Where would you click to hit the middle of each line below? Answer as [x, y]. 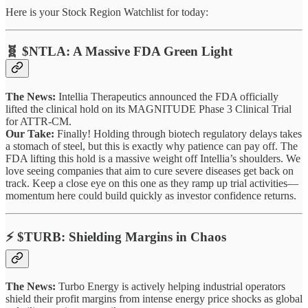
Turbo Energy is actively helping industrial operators [170, 287]
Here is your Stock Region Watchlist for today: [107, 12]
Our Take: [30, 133]
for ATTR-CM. [38, 121]
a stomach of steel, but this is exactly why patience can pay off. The [152, 146]
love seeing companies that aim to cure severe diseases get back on [150, 170]
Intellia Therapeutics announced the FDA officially [167, 96]
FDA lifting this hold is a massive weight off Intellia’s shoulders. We [153, 158]
